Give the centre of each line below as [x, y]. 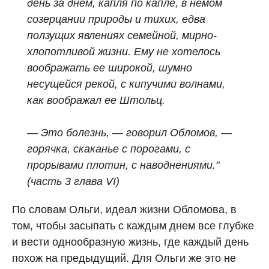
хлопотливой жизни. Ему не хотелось [124, 52]
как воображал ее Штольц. [96, 100]
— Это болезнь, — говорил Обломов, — [129, 133]
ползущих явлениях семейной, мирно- [122, 35]
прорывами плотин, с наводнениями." [123, 165]
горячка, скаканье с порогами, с [109, 149]
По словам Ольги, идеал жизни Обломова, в [124, 210]
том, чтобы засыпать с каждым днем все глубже [133, 226]
